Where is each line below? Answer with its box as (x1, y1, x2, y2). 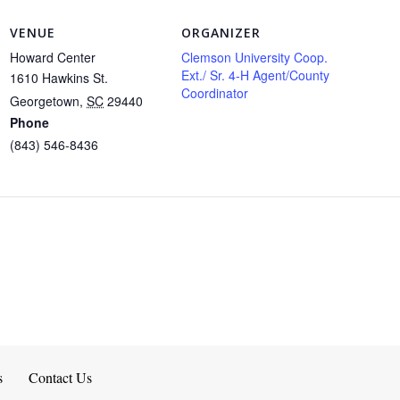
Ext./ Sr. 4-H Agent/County (181, 66, 330, 85)
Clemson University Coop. (181, 48, 329, 67)
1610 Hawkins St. (10, 69, 109, 87)
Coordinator (181, 84, 249, 103)
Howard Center (10, 48, 96, 67)
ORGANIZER (181, 24, 262, 42)
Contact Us (28, 368, 92, 387)
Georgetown (10, 92, 80, 111)
